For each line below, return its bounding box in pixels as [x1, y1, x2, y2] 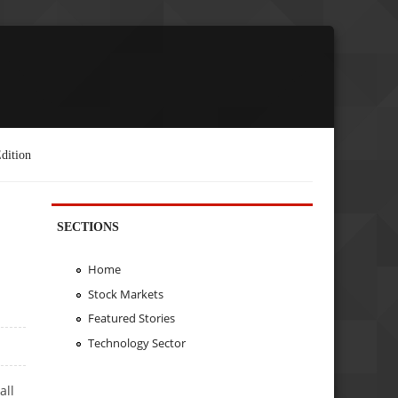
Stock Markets [87, 285, 163, 302]
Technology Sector [87, 335, 186, 352]
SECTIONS [57, 219, 120, 234]
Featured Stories [87, 310, 175, 327]
